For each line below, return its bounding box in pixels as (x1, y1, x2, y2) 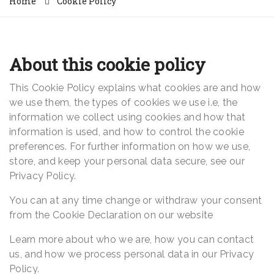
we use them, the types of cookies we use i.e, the (9, 97, 238, 109)
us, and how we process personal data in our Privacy (9, 248, 254, 261)
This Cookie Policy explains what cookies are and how (9, 82, 261, 94)
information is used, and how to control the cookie (9, 126, 244, 138)
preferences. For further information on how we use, (9, 141, 251, 153)
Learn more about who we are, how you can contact (9, 234, 254, 246)
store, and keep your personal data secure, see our (9, 155, 245, 168)
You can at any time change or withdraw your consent (9, 194, 262, 207)
